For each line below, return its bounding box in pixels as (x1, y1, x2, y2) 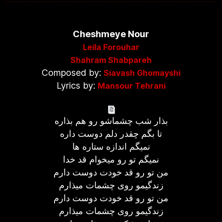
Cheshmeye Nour (73, 29, 149, 39)
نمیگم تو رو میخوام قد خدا (63, 154, 159, 165)
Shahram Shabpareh (70, 55, 152, 65)
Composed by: (42, 67, 104, 78)
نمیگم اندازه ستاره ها (72, 141, 150, 152)
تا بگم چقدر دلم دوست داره (60, 128, 162, 139)
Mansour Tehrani (98, 81, 166, 91)
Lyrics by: (56, 80, 98, 91)
